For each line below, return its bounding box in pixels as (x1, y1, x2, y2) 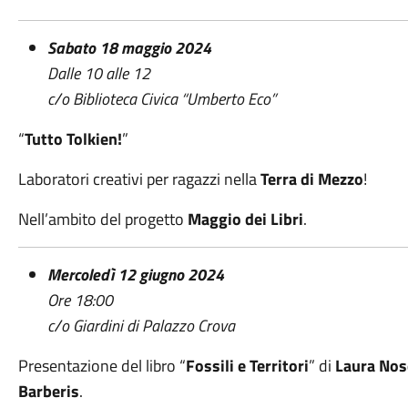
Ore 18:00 (46, 288, 113, 312)
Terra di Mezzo (260, 167, 363, 191)
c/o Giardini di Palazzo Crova (46, 313, 235, 338)
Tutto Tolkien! (24, 127, 122, 151)
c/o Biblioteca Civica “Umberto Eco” (46, 87, 276, 111)
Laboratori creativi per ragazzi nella (17, 167, 260, 191)
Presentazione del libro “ (17, 353, 186, 378)
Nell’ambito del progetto (17, 207, 188, 231)
